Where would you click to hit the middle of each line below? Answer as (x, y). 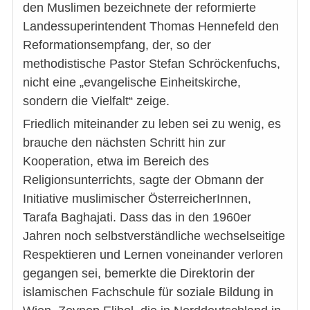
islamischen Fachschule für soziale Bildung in (148, 292)
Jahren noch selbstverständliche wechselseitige (154, 236)
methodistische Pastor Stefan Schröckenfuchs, (152, 63)
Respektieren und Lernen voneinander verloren (153, 254)
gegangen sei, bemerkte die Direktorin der (139, 273)
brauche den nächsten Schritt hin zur (124, 142)
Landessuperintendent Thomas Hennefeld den (151, 26)
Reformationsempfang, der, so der (117, 45)
